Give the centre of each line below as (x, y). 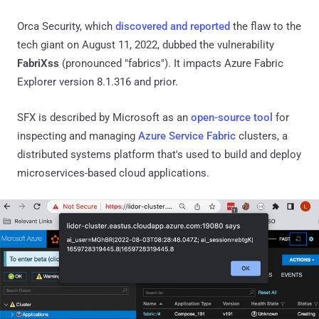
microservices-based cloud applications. (113, 173)
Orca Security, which (66, 26)
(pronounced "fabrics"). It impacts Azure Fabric (171, 63)
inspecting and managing (78, 136)
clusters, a (262, 136)
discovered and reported (173, 26)
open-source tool (232, 117)
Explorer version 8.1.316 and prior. (98, 82)
